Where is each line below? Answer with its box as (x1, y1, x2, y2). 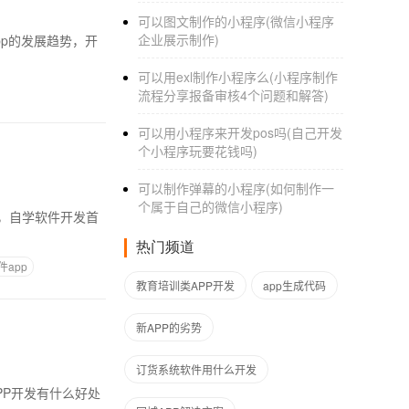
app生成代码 (263, 278, 326, 293)
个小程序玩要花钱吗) (138, 142, 257, 160)
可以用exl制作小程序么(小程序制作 (138, 68, 338, 86)
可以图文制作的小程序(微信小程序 (138, 12, 334, 30)
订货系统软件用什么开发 (136, 362, 257, 377)
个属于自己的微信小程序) (138, 197, 283, 215)
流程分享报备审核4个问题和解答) (138, 86, 329, 104)
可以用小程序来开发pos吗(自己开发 (138, 123, 342, 142)
